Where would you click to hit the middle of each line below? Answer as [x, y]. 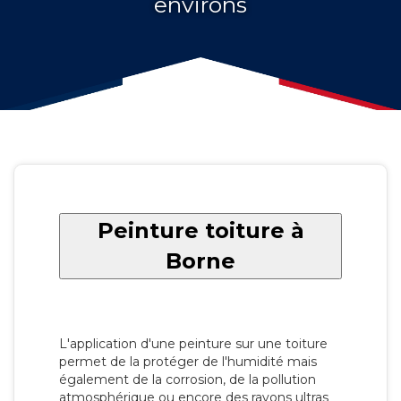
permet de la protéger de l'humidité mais [188, 361]
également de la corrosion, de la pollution [188, 379]
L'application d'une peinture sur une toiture [193, 343]
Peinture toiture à [200, 230]
